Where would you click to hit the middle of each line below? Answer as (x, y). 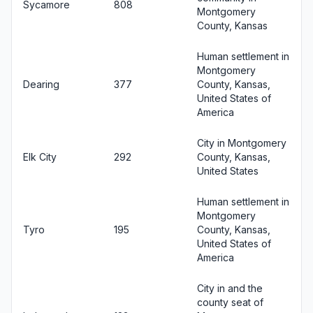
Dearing (41, 84)
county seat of (230, 302)
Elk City (40, 156)
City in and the (230, 288)
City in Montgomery (242, 143)
